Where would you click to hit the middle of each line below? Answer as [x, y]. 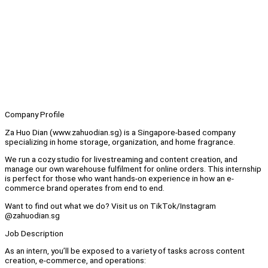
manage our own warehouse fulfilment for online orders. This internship [133, 169]
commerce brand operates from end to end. [85, 188]
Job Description [34, 233]
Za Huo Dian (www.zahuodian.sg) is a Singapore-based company [120, 132]
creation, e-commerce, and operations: [75, 261]
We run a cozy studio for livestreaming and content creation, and [121, 159]
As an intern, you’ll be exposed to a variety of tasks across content [125, 251]
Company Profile [35, 115]
